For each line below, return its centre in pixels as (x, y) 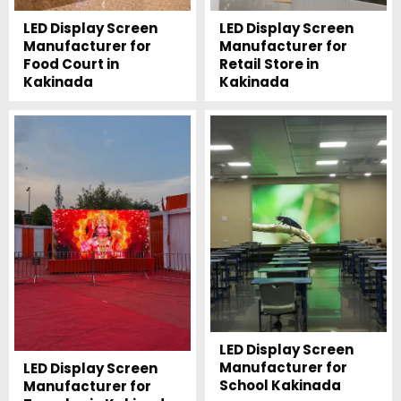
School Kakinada (280, 386)
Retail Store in (269, 64)
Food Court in (71, 64)
